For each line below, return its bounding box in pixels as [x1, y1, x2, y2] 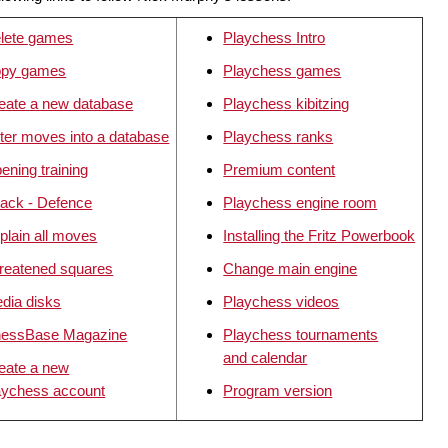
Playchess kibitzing [223, 95, 350, 113]
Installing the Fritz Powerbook [223, 227, 416, 245]
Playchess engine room [223, 194, 378, 212]
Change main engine [223, 260, 358, 278]
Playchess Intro [223, 29, 326, 47]
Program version [223, 382, 333, 400]
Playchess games [223, 62, 342, 80]
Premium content [223, 161, 336, 179]
